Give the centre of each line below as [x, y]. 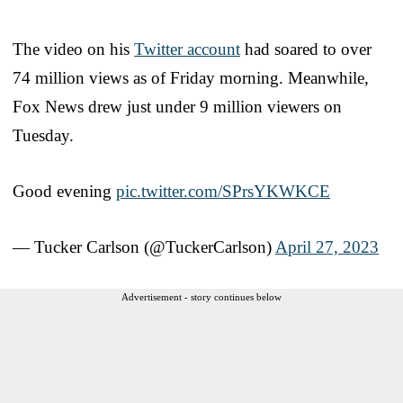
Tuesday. [43, 135]
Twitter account [187, 49]
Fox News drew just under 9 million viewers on [177, 106]
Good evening [64, 191]
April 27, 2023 [327, 246]
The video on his [73, 49]
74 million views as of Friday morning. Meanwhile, [191, 77]
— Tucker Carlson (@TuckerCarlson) [144, 246]
